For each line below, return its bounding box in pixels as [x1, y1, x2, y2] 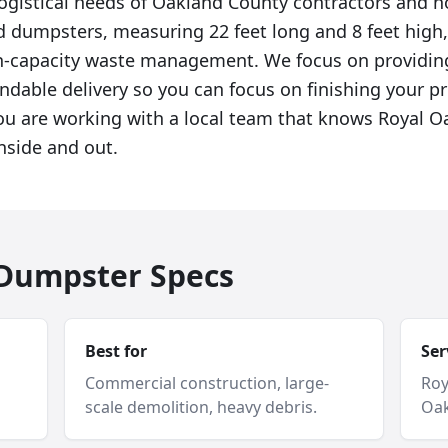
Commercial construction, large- [85, 372, 329, 394]
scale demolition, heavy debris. [85, 396, 317, 418]
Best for [85, 340, 147, 362]
